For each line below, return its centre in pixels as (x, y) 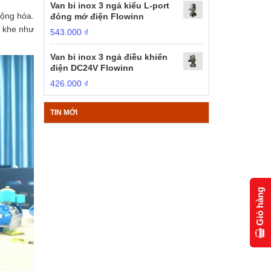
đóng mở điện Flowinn (97, 16)
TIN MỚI (64, 113)
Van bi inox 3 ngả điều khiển (109, 57)
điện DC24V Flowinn (92, 68)
